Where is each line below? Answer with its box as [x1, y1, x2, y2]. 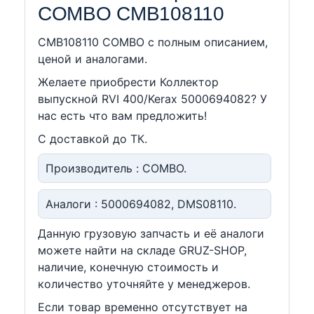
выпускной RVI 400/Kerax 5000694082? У [38, 92, 267, 106]
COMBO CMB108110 [38, 3, 224, 25]
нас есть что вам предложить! [38, 109, 207, 123]
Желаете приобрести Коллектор [38, 75, 219, 89]
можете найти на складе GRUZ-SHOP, [38, 243, 247, 257]
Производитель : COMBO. [46, 161, 186, 175]
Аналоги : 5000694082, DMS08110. [46, 197, 236, 211]
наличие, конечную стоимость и [38, 260, 219, 274]
